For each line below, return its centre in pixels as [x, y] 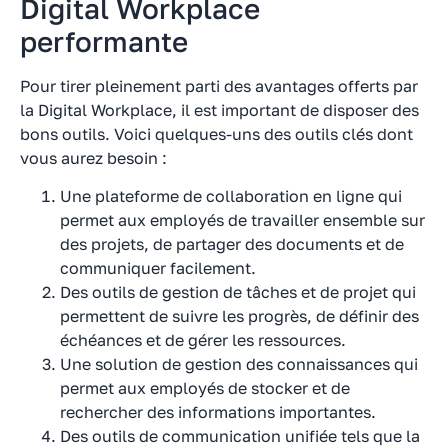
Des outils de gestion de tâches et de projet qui [238, 292]
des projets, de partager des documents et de [232, 244]
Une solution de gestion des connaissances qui [239, 364]
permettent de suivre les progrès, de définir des [239, 316]
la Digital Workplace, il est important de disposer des [219, 110]
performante [104, 42]
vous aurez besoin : [93, 158]
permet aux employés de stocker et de [205, 388]
